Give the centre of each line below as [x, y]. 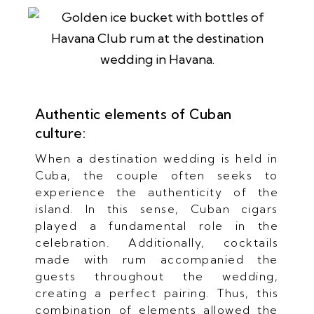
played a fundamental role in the [157, 225]
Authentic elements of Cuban [134, 114]
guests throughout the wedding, [157, 276]
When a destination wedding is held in [157, 158]
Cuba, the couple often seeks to [157, 175]
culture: [61, 133]
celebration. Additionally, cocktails [157, 242]
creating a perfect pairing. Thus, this [157, 293]
